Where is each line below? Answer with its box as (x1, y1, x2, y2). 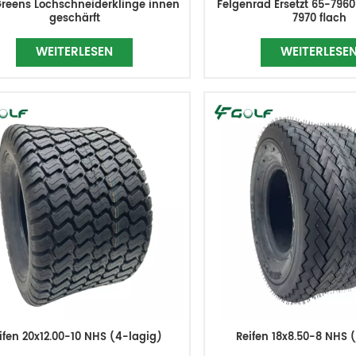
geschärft (48, 10, 100, 27)
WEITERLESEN (36, 41, 114, 62)
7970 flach (292, 10, 346, 27)
